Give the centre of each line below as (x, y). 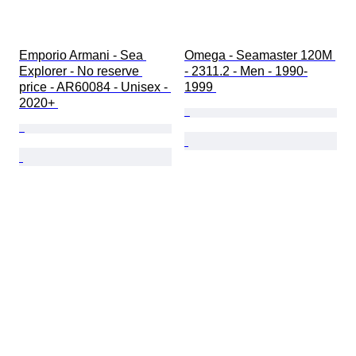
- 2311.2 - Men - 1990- (246, 72)
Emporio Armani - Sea (83, 56)
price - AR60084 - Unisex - (95, 87)
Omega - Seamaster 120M (260, 56)
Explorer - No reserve (81, 72)
